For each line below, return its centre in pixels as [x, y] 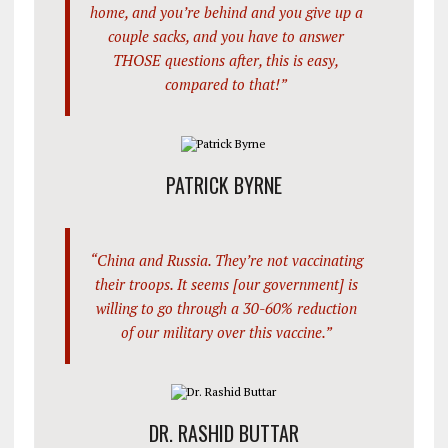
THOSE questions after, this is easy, [226, 60]
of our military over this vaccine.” [226, 332]
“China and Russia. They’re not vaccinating [226, 260]
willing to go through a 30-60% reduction [226, 308]
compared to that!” [226, 84]
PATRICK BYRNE [223, 185]
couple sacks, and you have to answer [226, 36]
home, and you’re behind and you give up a [226, 12]
